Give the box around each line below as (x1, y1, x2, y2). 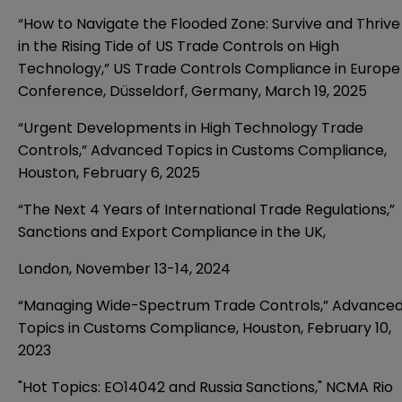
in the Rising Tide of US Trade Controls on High (18, 35, 339, 57)
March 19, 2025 (265, 80, 367, 101)
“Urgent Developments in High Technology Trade (18, 117, 363, 138)
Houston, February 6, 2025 (18, 162, 200, 183)
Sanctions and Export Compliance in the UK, (18, 221, 336, 242)
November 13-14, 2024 (75, 258, 231, 279)
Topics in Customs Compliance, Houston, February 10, (18, 317, 391, 338)
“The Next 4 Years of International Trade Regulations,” (18, 198, 395, 220)
